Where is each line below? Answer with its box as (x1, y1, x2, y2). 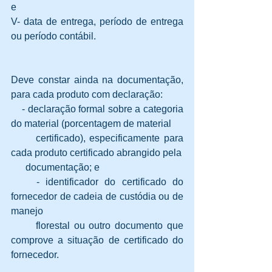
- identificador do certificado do (11, 177, 183, 188)
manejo (11, 206, 46, 217)
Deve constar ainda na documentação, (11, 75, 183, 86)
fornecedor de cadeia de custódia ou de (11, 191, 183, 202)
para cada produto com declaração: (11, 89, 163, 100)
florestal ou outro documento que (11, 220, 183, 231)
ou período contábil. (11, 31, 98, 42)
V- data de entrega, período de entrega (11, 16, 183, 27)
